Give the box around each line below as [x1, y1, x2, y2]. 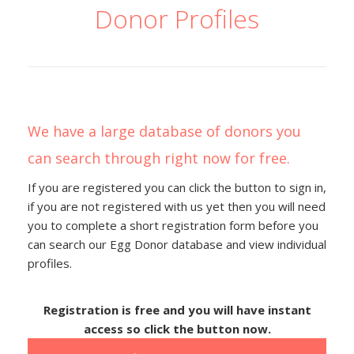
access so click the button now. [83, 321, 271, 337]
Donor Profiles [95, 2, 259, 36]
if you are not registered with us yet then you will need [28, 198, 326, 214]
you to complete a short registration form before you [28, 217, 318, 233]
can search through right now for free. [28, 149, 290, 168]
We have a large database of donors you [28, 122, 301, 141]
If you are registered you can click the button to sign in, [28, 179, 326, 195]
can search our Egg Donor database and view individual [28, 236, 326, 252]
